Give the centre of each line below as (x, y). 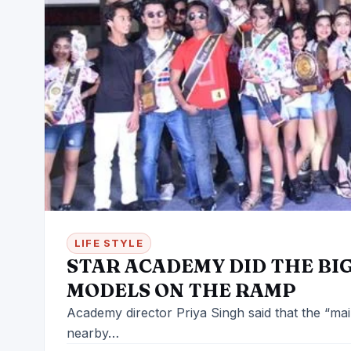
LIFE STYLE (109, 243)
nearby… (93, 333)
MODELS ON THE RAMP (181, 291)
